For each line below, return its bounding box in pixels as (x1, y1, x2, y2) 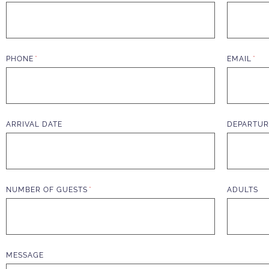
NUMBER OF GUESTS (6, 186, 90, 194)
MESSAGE (6, 251, 44, 259)
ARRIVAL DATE (6, 120, 62, 128)
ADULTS (227, 186, 259, 194)
